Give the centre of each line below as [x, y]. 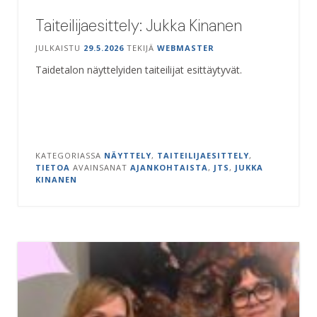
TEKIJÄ [140, 47]
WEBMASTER [186, 47]
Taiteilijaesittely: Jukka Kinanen [139, 25]
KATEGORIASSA [70, 155]
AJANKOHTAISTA [169, 167]
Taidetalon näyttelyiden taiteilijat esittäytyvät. [139, 69]
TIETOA [53, 167]
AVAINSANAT [102, 167]
